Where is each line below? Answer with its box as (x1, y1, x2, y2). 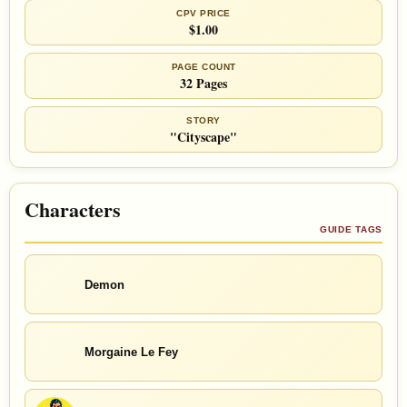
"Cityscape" (170, 127, 237, 147)
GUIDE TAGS (320, 224, 382, 235)
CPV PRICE (176, 8, 231, 19)
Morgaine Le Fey (84, 344, 178, 359)
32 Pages (180, 74, 227, 94)
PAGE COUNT (171, 62, 236, 73)
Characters (25, 194, 121, 225)
